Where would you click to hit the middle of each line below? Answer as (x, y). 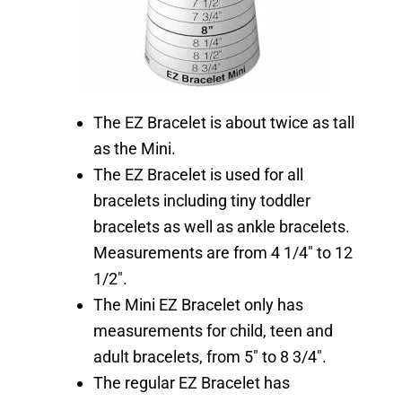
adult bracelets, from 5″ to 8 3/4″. (210, 356)
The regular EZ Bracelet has (192, 382)
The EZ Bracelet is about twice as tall (224, 122)
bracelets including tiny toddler (202, 200)
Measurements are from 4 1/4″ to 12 (223, 252)
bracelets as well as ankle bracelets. (222, 226)
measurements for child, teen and (213, 330)
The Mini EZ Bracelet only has (198, 304)
